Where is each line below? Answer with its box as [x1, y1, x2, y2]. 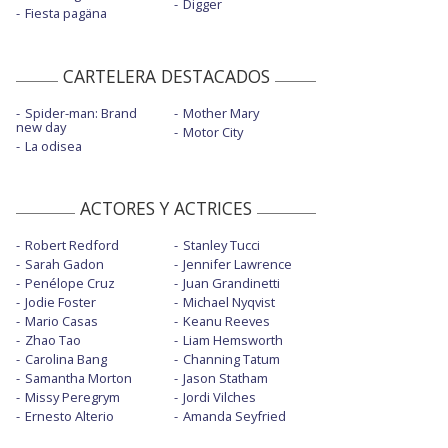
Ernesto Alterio [25, 406, 114, 425]
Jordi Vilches [182, 387, 256, 406]
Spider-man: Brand [25, 103, 137, 122]
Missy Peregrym [25, 387, 120, 406]
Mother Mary [182, 103, 259, 122]
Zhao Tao [25, 330, 81, 349]
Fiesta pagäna [25, 4, 107, 23]
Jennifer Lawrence [182, 254, 292, 273]
